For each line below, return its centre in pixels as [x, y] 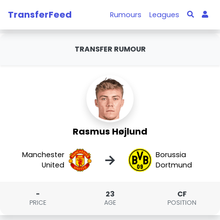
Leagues [165, 14]
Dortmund [174, 165]
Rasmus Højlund [110, 131]
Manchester [43, 155]
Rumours [126, 14]
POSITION [182, 203]
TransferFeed [40, 14]
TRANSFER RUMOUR [110, 49]
